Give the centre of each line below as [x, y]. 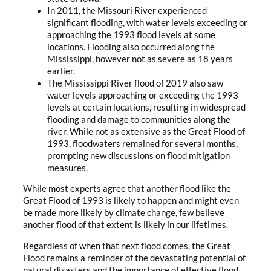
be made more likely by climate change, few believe [124, 213]
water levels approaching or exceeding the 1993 [143, 95]
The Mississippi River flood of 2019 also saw [135, 83]
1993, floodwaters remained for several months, [142, 143]
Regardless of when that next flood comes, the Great [127, 246]
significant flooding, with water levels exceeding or [147, 22]
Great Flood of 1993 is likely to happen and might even [131, 201]
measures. [67, 168]
